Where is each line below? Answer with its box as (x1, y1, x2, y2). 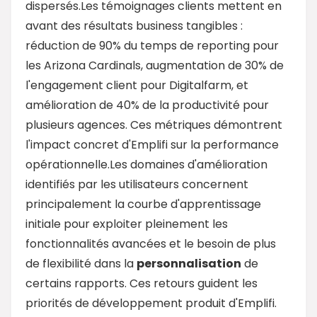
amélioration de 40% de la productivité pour (25, 96, 269, 113)
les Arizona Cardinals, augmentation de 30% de (25, 57, 284, 74)
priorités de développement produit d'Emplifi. (25, 294, 277, 311)
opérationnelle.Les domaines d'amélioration (25, 156, 267, 173)
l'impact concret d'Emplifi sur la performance (25, 136, 279, 153)
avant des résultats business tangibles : (25, 17, 243, 34)
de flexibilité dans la (25, 255, 137, 272)
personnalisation (137, 255, 241, 272)
